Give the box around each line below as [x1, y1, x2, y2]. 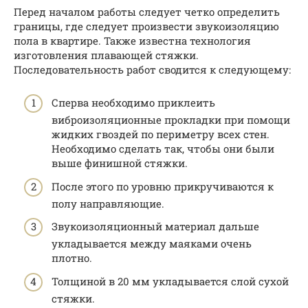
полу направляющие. [52, 196, 164, 210]
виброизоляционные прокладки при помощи [52, 113, 290, 127]
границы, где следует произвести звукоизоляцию [14, 19, 279, 33]
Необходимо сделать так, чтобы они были [52, 142, 274, 156]
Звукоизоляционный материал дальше [52, 219, 259, 234]
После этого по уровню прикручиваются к [52, 179, 274, 193]
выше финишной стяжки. [52, 156, 188, 170]
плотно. [52, 251, 92, 265]
